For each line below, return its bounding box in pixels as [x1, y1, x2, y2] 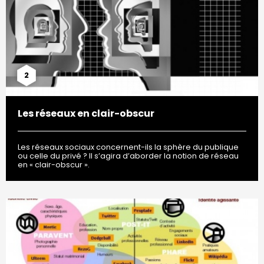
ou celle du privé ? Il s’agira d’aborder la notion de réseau [18, 151, 239, 161]
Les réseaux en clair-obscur [18, 107, 154, 121]
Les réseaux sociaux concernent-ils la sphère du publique [18, 142, 239, 153]
